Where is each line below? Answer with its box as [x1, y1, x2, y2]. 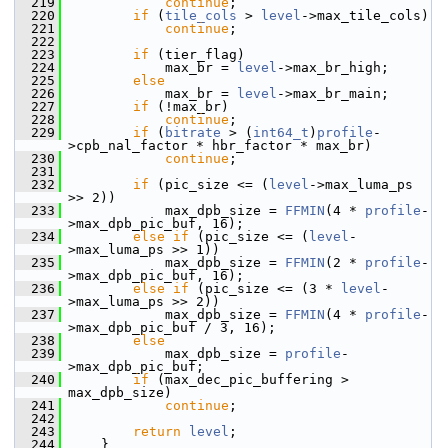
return [133, 424, 181, 439]
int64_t [253, 125, 309, 140]
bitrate [165, 125, 221, 140]
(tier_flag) [149, 47, 245, 62]
